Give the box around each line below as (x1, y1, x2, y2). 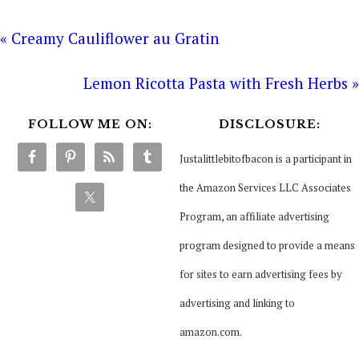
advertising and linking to (179, 296, 295, 311)
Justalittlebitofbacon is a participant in (179, 151, 352, 167)
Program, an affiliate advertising (179, 209, 329, 224)
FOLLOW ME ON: (27, 117, 152, 132)
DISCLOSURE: (218, 117, 321, 132)
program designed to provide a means (179, 238, 355, 253)
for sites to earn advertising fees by (179, 267, 342, 282)
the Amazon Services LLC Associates (179, 180, 351, 196)
